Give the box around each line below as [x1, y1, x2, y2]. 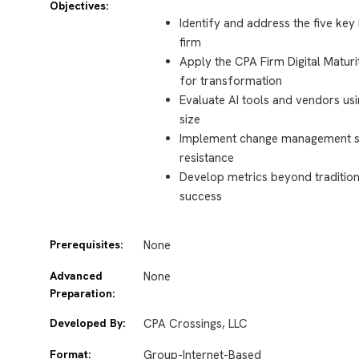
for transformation [179, 72, 283, 89]
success [179, 188, 223, 204]
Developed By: [50, 316, 125, 331]
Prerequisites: [50, 237, 123, 252]
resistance [179, 149, 235, 166]
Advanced [50, 268, 103, 284]
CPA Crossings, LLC [143, 316, 248, 333]
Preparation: [50, 286, 115, 301]
